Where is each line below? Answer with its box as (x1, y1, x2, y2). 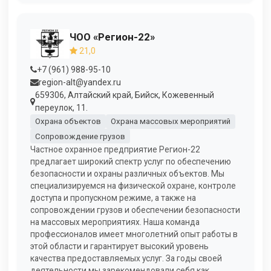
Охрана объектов (34, 117, 101, 126)
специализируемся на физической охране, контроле (30, 181, 236, 191)
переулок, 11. (35, 102, 88, 113)
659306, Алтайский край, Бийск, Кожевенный (35, 90, 214, 100)
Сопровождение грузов (34, 131, 125, 141)
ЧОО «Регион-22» (70, 31, 155, 44)
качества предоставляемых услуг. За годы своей (30, 253, 222, 264)
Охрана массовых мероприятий (110, 117, 230, 126)
